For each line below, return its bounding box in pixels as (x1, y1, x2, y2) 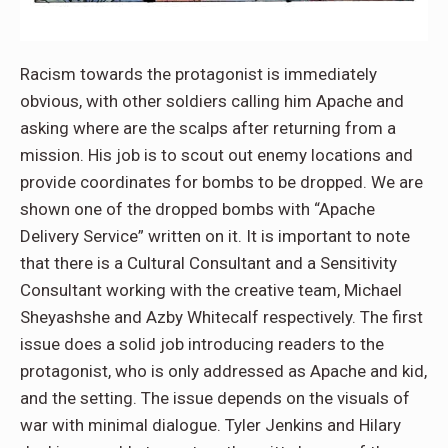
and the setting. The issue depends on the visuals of (20, 388, 410, 409)
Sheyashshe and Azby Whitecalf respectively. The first (20, 307, 423, 328)
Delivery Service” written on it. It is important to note (20, 226, 410, 247)
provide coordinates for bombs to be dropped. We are (20, 172, 423, 193)
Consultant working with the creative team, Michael (20, 280, 402, 301)
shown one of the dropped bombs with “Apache (20, 199, 375, 220)
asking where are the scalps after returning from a (20, 118, 396, 139)
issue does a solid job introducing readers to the (20, 334, 384, 355)
